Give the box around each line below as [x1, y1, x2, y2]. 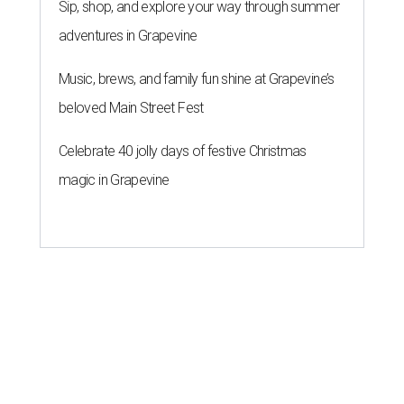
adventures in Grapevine [59, 27, 197, 44]
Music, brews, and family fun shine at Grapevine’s [59, 70, 335, 87]
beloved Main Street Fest [59, 99, 204, 116]
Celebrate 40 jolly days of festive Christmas [59, 142, 307, 160]
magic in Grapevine [59, 171, 170, 188]
